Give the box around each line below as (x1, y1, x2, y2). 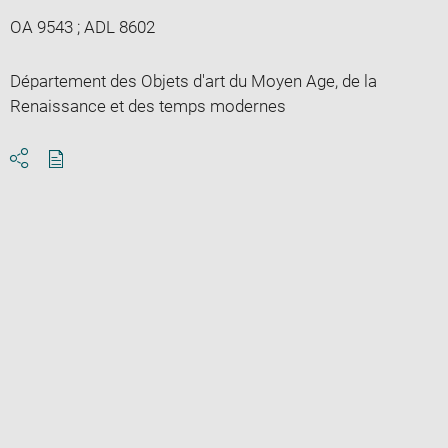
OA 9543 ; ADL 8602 (9, 16, 155, 37)
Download (54, 166, 131, 187)
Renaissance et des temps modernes (9, 95, 286, 116)
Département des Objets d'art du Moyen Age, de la (9, 70, 377, 91)
